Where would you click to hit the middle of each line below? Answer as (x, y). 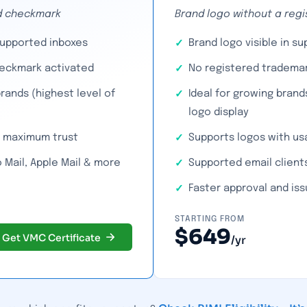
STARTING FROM (210, 219)
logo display (219, 112)
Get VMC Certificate (51, 238)
